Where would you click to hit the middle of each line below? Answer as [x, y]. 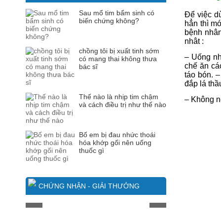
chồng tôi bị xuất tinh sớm [119, 51]
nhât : [194, 41]
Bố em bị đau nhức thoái [117, 135]
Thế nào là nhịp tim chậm [119, 97]
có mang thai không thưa [118, 59]
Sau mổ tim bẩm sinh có [117, 13]
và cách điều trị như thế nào [123, 105]
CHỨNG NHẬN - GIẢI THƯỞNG [89, 186]
